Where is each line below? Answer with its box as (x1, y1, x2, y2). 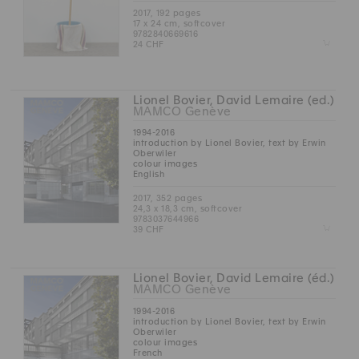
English (132, 169, 165, 179)
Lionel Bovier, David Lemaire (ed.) (132, 94, 335, 107)
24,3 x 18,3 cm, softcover (132, 204, 243, 214)
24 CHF (132, 39, 164, 50)
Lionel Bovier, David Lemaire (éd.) (132, 272, 335, 285)
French (132, 347, 163, 357)
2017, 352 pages (132, 193, 203, 204)
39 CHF (132, 224, 164, 235)
